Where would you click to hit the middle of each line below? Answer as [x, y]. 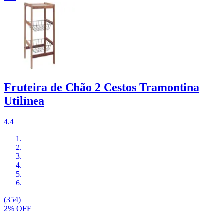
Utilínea [24, 101]
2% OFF [18, 209]
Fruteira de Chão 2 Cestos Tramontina [102, 88]
